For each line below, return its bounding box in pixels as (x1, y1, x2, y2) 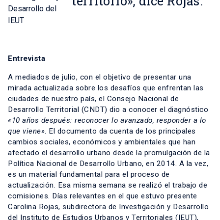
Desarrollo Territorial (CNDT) (8, 105, 108, 114)
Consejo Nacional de (107, 94, 179, 104)
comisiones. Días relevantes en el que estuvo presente (8, 192, 197, 201)
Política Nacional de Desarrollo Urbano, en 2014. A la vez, (8, 159, 208, 168)
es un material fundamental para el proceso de (8, 170, 170, 179)
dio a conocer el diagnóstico (107, 105, 208, 114)
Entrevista (8, 54, 45, 63)
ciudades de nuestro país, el (8, 94, 107, 104)
